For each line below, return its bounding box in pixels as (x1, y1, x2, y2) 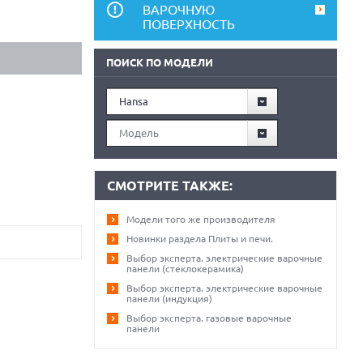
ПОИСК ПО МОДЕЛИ (106, 57, 213, 68)
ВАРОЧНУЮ (143, 2, 215, 17)
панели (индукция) (126, 293, 212, 304)
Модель (119, 127, 159, 139)
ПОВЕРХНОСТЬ (143, 17, 235, 32)
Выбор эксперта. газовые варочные (126, 313, 292, 323)
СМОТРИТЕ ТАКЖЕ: (107, 178, 233, 193)
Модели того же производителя (126, 214, 275, 224)
